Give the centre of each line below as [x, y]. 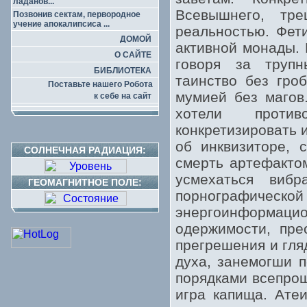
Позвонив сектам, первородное [77, 14]
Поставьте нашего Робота [102, 84]
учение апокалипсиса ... [61, 24]
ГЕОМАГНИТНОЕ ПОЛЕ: [85, 182]
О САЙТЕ [133, 55]
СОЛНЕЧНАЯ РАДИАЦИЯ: [85, 150]
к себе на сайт [123, 96]
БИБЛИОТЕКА [123, 71]
